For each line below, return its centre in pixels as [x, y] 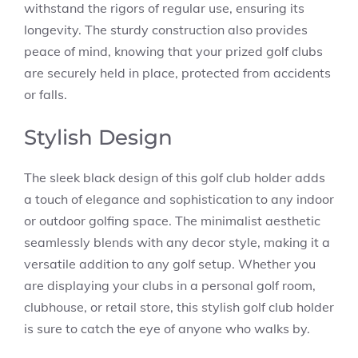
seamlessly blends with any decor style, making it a [177, 242]
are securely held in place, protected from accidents [177, 73]
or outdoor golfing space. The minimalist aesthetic [172, 221]
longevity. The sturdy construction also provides [166, 30]
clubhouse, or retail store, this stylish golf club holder [179, 307]
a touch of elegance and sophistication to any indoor [179, 199]
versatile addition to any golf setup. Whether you [170, 264]
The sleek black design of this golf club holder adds [175, 177]
